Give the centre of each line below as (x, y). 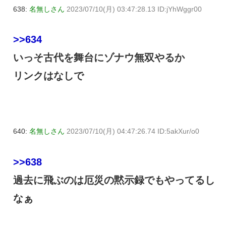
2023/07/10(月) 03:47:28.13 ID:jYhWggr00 (134, 9)
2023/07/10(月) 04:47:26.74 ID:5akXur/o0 (133, 131)
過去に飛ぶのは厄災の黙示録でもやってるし (114, 180)
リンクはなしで (48, 76)
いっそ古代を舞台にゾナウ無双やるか (99, 58)
